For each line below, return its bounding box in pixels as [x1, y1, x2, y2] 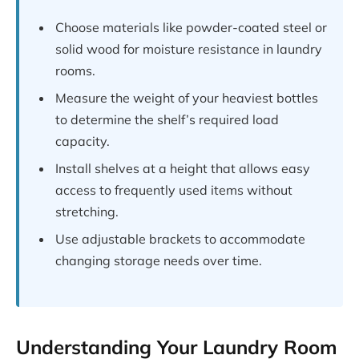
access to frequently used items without [55, 182, 292, 199]
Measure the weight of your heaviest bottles [55, 90, 318, 107]
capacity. [55, 133, 110, 150]
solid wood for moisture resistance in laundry [55, 41, 322, 58]
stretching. [55, 204, 119, 220]
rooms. [55, 63, 95, 79]
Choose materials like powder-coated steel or [55, 19, 327, 36]
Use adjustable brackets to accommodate [55, 231, 305, 248]
